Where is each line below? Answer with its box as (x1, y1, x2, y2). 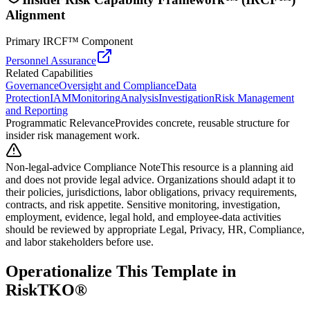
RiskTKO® (6, 281, 87, 300)
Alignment (6, 7, 65, 22)
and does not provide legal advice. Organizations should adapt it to (6, 174, 295, 186)
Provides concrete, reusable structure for (115, 117, 289, 129)
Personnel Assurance (6, 55, 96, 67)
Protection (6, 92, 50, 104)
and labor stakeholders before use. (6, 236, 154, 248)
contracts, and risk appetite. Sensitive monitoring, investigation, (6, 199, 280, 211)
